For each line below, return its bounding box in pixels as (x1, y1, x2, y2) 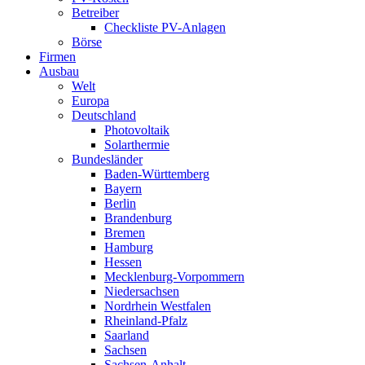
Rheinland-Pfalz (104, 314, 187, 328)
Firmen (39, 50, 76, 64)
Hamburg (104, 240, 153, 255)
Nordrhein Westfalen (104, 299, 211, 314)
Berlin (104, 196, 136, 211)
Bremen (104, 226, 145, 240)
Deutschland (72, 108, 136, 123)
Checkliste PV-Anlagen (104, 20, 226, 35)
